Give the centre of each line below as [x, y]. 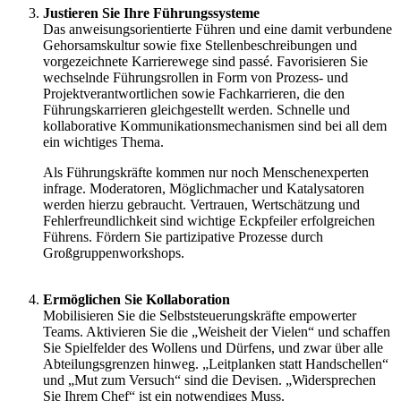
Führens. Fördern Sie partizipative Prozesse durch [183, 237]
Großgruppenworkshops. [114, 253]
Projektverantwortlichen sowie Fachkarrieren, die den [194, 94]
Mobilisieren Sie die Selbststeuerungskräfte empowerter [200, 316]
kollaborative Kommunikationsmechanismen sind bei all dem [215, 126]
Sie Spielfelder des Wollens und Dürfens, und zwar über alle [213, 348]
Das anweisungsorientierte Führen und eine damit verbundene [218, 30]
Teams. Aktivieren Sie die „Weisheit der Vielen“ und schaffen [217, 332]
